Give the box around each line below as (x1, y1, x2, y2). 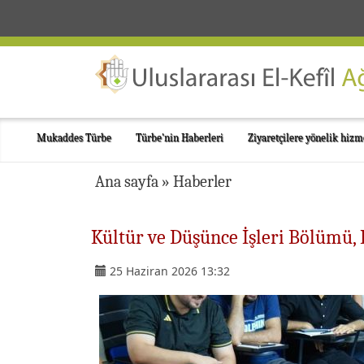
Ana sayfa (95, 172, 158, 191)
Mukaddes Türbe (37, 132, 111, 144)
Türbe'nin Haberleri (136, 132, 223, 144)
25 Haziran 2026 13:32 (110, 263, 230, 279)
